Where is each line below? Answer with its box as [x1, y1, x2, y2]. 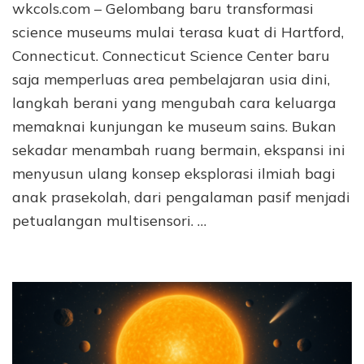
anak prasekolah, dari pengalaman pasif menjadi [12, 187, 350, 206]
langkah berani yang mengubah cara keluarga [12, 93, 336, 112]
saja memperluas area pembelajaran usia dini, [12, 69, 330, 89]
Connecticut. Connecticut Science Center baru [12, 45, 330, 65]
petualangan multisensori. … [12, 210, 206, 230]
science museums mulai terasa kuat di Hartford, [12, 22, 344, 41]
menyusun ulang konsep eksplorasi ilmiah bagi [12, 163, 336, 183]
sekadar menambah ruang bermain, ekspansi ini [12, 140, 345, 159]
